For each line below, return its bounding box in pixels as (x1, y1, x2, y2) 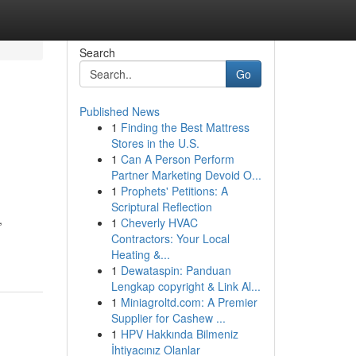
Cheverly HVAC (120, 215, 198, 230)
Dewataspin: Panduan (120, 262, 231, 278)
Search (79, 44, 115, 60)
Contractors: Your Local (110, 230, 230, 246)
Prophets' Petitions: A (120, 183, 228, 199)
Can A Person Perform (120, 151, 234, 167)
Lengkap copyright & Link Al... (110, 278, 261, 294)
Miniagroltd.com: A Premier (120, 294, 257, 310)
